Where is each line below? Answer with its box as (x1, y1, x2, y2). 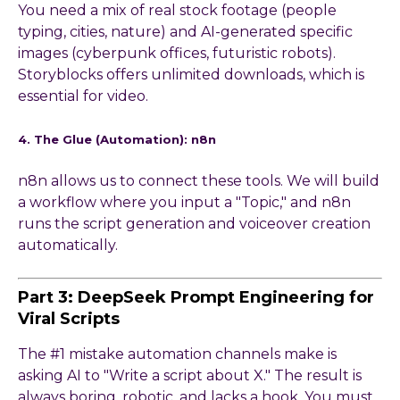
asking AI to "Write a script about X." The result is (18, 366, 362, 384)
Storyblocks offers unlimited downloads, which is (18, 66, 364, 84)
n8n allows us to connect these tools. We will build (18, 171, 379, 189)
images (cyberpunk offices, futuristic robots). (18, 45, 336, 62)
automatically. (18, 236, 118, 254)
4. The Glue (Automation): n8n (18, 132, 216, 147)
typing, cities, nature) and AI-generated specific (18, 23, 353, 41)
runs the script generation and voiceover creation (18, 214, 371, 232)
